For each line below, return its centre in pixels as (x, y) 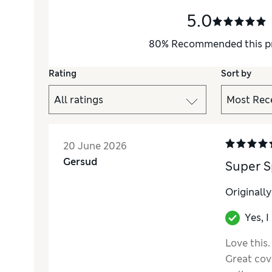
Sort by (236, 74)
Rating (63, 74)
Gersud (80, 162)
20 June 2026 (95, 146)
